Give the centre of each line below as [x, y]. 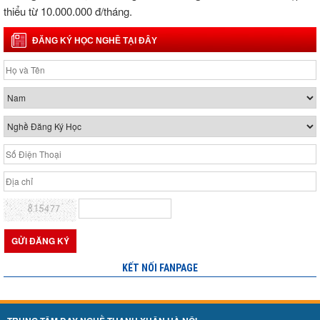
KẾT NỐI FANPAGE [160, 268]
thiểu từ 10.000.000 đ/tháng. [69, 11]
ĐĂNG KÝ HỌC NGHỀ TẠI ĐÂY [95, 40]
